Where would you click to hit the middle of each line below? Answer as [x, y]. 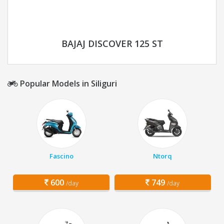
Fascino [61, 156]
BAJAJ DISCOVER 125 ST [112, 44]
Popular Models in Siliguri [67, 84]
